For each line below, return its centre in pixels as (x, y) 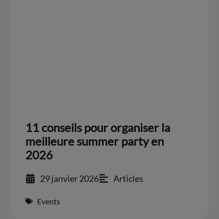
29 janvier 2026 (70, 178)
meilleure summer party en (95, 141)
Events (49, 201)
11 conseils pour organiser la (98, 127)
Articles (129, 178)
